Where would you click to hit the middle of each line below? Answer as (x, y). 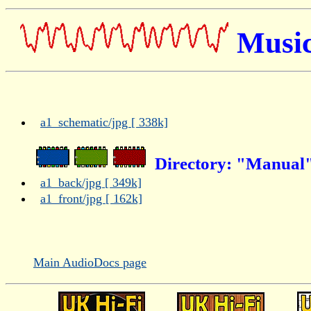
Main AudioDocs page (90, 262)
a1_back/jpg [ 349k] (91, 183)
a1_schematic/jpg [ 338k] (104, 122)
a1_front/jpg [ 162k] (91, 199)
